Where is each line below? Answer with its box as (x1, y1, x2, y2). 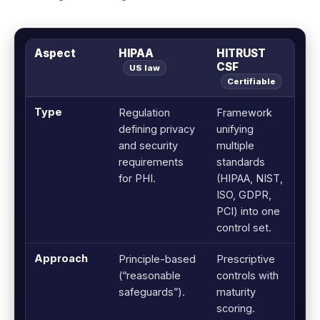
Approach (34, 252, 88, 265)
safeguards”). (119, 286, 185, 299)
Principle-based (119, 253, 196, 266)
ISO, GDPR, (216, 189, 271, 201)
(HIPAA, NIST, (216, 172, 283, 185)
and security (119, 139, 178, 152)
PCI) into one (216, 205, 280, 218)
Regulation (119, 106, 170, 119)
